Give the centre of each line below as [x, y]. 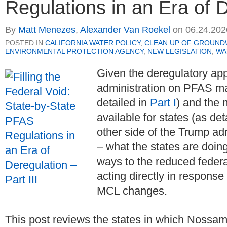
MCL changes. [132, 191]
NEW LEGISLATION [180, 51]
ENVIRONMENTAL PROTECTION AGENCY [74, 51]
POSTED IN [25, 43]
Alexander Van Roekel [125, 30]
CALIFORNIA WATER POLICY [93, 43]
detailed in [123, 103]
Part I [163, 103]
